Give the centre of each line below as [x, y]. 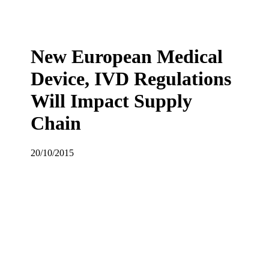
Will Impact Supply [112, 101]
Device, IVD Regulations [131, 79]
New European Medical [127, 57]
